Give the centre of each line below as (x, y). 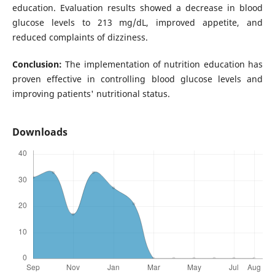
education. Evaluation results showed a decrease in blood (137, 8)
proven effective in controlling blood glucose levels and (137, 79)
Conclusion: (37, 64)
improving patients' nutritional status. (91, 94)
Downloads (40, 132)
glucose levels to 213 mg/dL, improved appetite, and (137, 23)
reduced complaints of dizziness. (80, 37)
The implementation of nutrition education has (162, 64)
